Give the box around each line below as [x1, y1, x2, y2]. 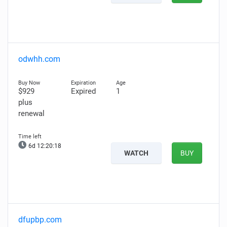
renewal [18, 109, 45, 118]
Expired [70, 87, 96, 96]
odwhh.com [18, 54, 60, 64]
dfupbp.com [18, 215, 62, 224]
